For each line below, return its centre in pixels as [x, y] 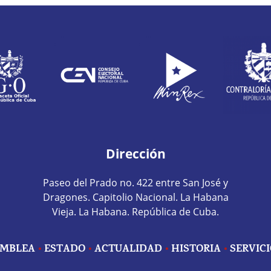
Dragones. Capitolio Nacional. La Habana [135, 197]
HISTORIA [196, 250]
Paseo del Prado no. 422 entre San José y [135, 182]
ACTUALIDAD [128, 250]
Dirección [135, 153]
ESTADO [65, 250]
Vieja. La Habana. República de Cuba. [135, 211]
